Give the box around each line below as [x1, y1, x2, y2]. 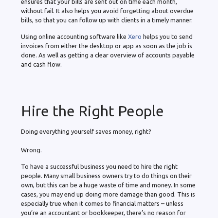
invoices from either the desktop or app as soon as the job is [21, 42, 192, 50]
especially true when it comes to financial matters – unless [21, 200, 183, 207]
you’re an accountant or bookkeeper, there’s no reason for [21, 209, 186, 217]
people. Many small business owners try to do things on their [21, 172, 192, 180]
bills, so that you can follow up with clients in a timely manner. [21, 17, 194, 24]
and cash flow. [21, 61, 63, 68]
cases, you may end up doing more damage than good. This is [21, 191, 195, 198]
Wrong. [21, 146, 43, 154]
